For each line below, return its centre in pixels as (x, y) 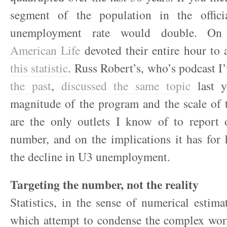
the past (31, 86)
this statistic (39, 68)
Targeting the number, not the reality (104, 184)
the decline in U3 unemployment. (90, 157)
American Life (45, 50)
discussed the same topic (126, 86)
